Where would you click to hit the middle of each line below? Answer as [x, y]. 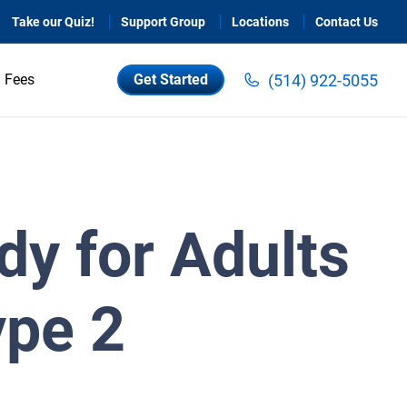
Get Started [171, 79]
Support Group [163, 22]
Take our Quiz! [53, 22]
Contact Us [347, 22]
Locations [260, 22]
